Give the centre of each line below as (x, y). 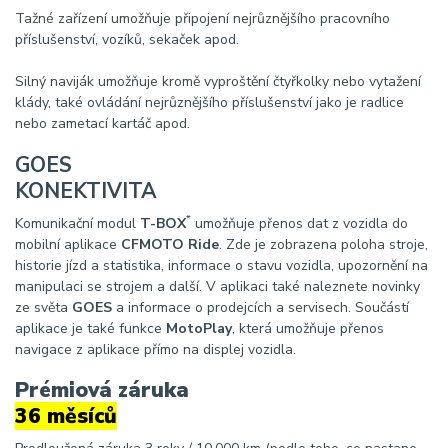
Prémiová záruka (102, 390)
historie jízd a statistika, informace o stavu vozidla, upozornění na (221, 265)
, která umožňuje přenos (308, 328)
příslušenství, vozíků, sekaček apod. (127, 40)
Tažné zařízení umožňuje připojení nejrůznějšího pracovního (202, 19)
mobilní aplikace (68, 244)
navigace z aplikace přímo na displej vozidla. (155, 349)
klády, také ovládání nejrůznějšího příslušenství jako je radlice (209, 103)
